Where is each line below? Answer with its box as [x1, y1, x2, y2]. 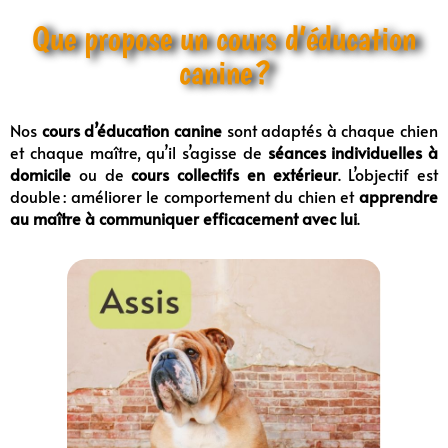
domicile [10, 162, 71, 185]
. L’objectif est [337, 162, 438, 185]
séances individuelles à [267, 140, 438, 163]
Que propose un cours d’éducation [32, 17, 416, 58]
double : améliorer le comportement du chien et [10, 184, 359, 207]
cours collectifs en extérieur [131, 162, 338, 185]
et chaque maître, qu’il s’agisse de [10, 140, 268, 163]
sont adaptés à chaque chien [221, 118, 438, 141]
